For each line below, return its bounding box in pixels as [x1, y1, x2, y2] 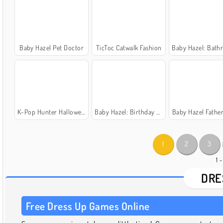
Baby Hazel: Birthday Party [95, 107, 157, 116]
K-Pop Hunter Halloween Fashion [17, 107, 82, 116]
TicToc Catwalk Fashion [96, 43, 162, 52]
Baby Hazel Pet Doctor [19, 43, 84, 52]
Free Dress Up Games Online [26, 199, 150, 213]
